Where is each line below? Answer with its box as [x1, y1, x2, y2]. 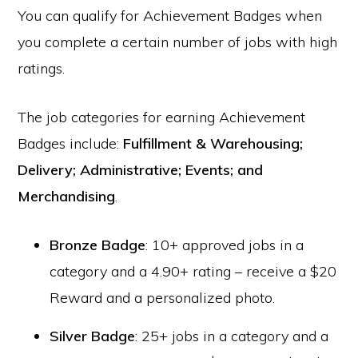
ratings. [18, 59, 66, 78]
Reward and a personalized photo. [50, 288, 276, 307]
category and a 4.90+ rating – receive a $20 [50, 262, 337, 280]
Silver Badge [50, 327, 136, 345]
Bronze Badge [50, 236, 146, 254]
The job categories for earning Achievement [18, 108, 306, 126]
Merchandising [18, 187, 116, 205]
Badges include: [18, 134, 124, 153]
